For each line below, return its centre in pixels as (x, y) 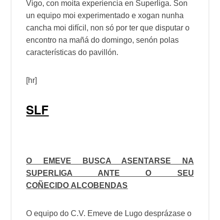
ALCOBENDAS (99, 186)
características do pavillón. (72, 52)
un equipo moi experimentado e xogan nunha (105, 15)
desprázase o (167, 214)
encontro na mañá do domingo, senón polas (103, 40)
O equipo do (49, 214)
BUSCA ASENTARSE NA (132, 161)
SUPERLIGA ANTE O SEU (110, 173)
